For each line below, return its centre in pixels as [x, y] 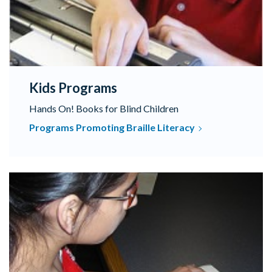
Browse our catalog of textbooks [77, 179]
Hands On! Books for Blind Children [104, 108]
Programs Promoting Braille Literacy [112, 127]
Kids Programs [73, 88]
